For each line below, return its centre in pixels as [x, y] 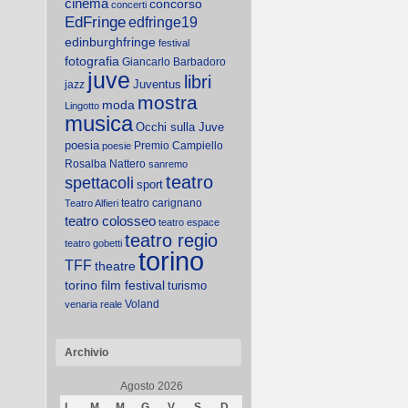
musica [99, 124]
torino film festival [115, 285]
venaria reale [93, 304]
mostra [168, 102]
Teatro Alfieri [92, 203]
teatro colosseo [110, 221]
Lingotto [82, 106]
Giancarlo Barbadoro [174, 62]
